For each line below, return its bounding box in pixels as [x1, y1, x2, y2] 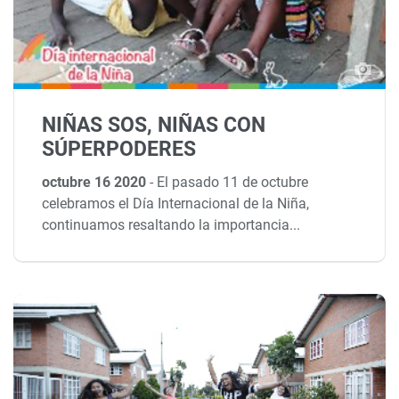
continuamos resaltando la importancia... [42, 216, 301, 234]
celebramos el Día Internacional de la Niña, [42, 195, 310, 213]
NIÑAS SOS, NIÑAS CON [42, 112, 266, 137]
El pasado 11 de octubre [157, 174, 309, 191]
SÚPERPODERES [42, 136, 197, 161]
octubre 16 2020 [42, 174, 151, 191]
